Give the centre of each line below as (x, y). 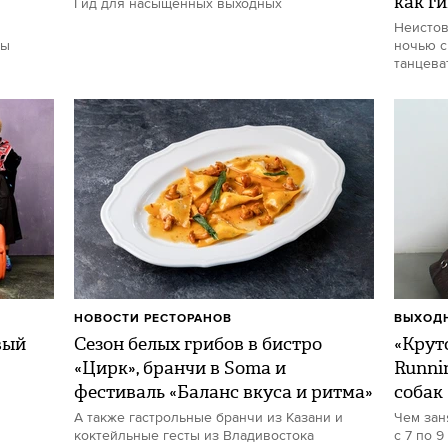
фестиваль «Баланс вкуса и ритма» (223, 392)
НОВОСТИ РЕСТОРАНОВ (153, 318)
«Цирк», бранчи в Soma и (180, 368)
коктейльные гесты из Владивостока (194, 436)
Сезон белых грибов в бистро (198, 344)
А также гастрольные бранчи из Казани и (208, 418)
